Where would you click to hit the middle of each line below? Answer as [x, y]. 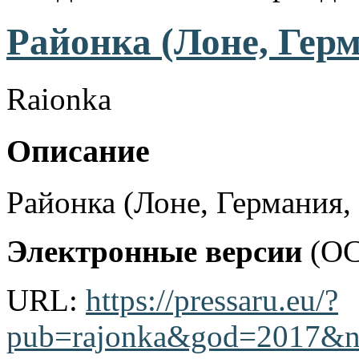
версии [254, 252]
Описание [78, 151]
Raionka [59, 99]
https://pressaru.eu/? [212, 301]
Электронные [102, 252]
